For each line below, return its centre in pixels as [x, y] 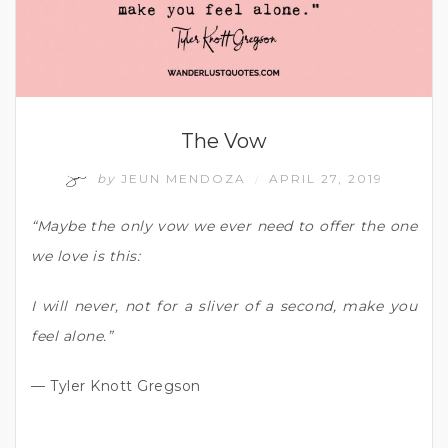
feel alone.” [71, 335]
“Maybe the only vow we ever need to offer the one [224, 225]
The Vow [224, 140]
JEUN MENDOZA [183, 178]
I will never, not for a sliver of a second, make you [224, 305]
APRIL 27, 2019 [326, 178]
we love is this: [85, 255]
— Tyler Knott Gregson [116, 385]
